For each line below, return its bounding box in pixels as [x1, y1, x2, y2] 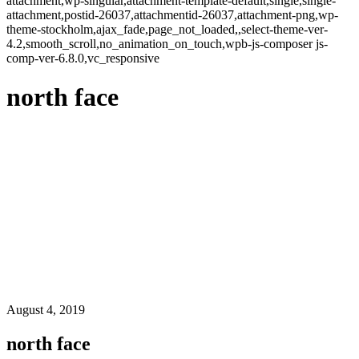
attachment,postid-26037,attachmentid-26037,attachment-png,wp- [6, 8, 338, 22]
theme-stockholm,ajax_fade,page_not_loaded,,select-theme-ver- [6, 22, 328, 36]
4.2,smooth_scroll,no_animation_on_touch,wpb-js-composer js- [6, 37, 328, 50]
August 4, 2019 [6, 303, 85, 317]
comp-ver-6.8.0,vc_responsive [6, 51, 159, 65]
